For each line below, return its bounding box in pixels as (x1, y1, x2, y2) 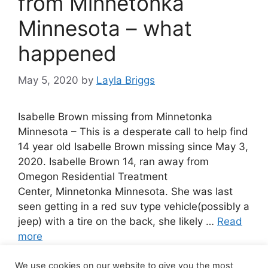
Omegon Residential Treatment (18, 170, 167, 182)
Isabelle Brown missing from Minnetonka (18, 110, 212, 123)
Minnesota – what (18, 16, 192, 41)
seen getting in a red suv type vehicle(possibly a (18, 200, 249, 212)
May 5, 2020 (18, 74, 78, 86)
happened (18, 41, 117, 66)
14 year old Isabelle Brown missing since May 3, (18, 140, 248, 153)
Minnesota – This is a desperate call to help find (18, 125, 248, 138)
